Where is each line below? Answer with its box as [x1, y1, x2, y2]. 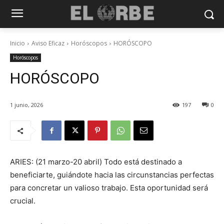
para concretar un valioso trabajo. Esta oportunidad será [10, 183, 208, 193]
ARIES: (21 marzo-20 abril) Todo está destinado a [10, 157, 182, 167]
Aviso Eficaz [31, 39, 64, 47]
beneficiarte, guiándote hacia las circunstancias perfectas [10, 170, 214, 180]
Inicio [10, 39, 25, 47]
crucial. [10, 196, 35, 206]
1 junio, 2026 [10, 101, 43, 109]
